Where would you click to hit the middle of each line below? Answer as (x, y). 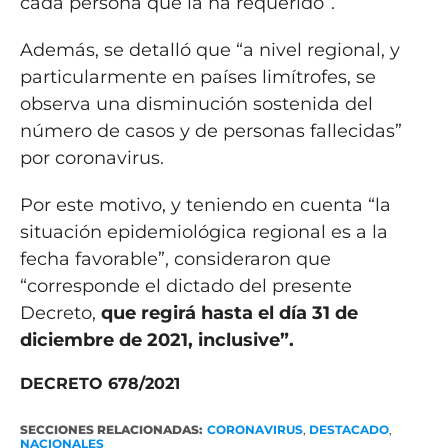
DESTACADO (348, 430)
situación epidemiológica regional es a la (203, 232)
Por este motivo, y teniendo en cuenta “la (205, 205)
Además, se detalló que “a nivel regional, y (209, 50)
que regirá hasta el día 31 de (229, 313)
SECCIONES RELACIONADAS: (110, 430)
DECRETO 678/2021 (99, 384)
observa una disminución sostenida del (196, 104)
